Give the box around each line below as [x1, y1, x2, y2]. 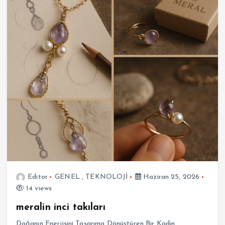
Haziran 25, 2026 [141, 173, 200, 181]
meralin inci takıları [16, 202, 106, 212]
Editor [28, 173, 48, 181]
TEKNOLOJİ [85, 173, 128, 181]
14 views [24, 184, 52, 192]
